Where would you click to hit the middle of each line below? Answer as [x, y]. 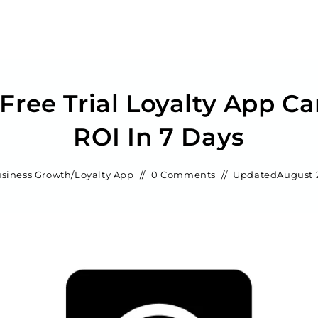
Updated [255, 175]
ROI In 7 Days [159, 137]
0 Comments [183, 175]
